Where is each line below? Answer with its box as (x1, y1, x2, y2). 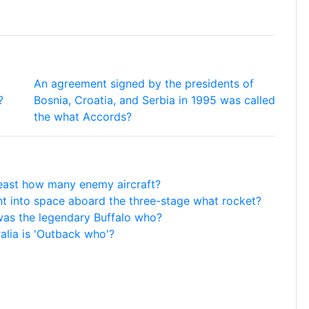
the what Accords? (34, 110, 132, 123)
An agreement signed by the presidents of (34, 77, 254, 90)
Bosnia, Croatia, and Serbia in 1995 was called (34, 93, 275, 107)
